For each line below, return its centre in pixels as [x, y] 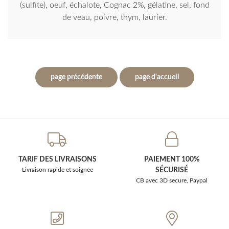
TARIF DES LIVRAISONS [57, 160]
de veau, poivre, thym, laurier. [114, 18]
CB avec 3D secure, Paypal [172, 181]
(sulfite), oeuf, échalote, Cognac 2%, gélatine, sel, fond [114, 5]
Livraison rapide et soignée [57, 170]
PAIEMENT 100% [172, 160]
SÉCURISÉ [172, 170]
